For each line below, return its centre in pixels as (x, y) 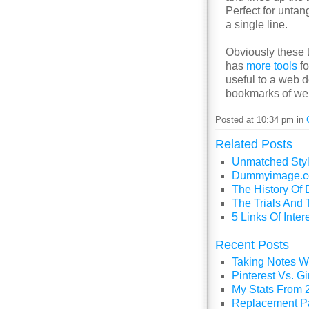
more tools (272, 66)
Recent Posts (252, 245)
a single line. (257, 24)
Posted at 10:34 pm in (261, 120)
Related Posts (254, 144)
